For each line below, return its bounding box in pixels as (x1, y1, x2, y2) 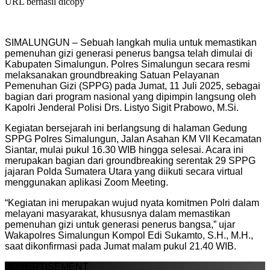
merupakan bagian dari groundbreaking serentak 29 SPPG (5, 155, 256, 166)
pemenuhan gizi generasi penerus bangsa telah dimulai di (5, 48, 253, 58)
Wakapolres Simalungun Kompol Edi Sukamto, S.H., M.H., (5, 230, 253, 240)
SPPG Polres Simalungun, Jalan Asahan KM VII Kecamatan (5, 133, 262, 144)
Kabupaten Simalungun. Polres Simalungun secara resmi (5, 58, 250, 69)
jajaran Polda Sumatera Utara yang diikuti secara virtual (5, 166, 243, 177)
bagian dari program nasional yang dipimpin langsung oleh (5, 91, 256, 102)
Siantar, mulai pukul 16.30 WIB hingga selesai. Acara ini (5, 144, 243, 155)
